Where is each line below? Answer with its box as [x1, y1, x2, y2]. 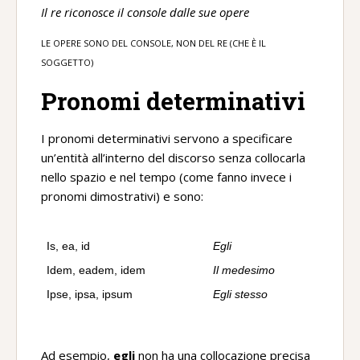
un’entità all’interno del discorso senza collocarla [41, 149, 305, 166]
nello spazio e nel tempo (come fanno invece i [41, 169, 292, 185]
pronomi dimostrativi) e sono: [41, 188, 203, 204]
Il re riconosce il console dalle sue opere [41, 4, 249, 20]
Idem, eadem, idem [47, 264, 145, 276]
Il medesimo [213, 264, 275, 276]
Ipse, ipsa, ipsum [47, 288, 133, 301]
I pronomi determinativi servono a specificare [41, 130, 292, 146]
